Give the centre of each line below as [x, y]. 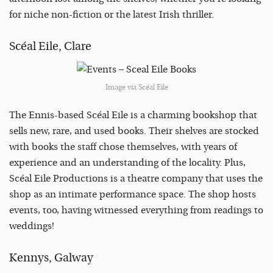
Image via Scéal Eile [136, 87]
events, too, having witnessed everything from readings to [136, 210]
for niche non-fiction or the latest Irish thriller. [113, 14]
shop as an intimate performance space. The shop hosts [133, 194]
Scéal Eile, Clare [50, 47]
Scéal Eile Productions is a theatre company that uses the [136, 178]
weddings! [33, 226]
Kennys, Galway [51, 258]
